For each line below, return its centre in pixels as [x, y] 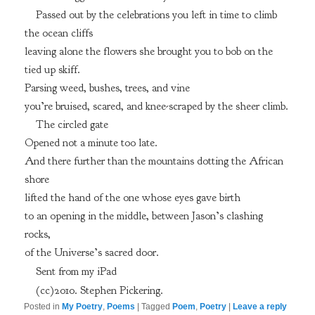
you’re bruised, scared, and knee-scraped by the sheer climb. [156, 106]
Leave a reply [260, 306]
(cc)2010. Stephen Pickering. [99, 290]
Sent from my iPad [76, 272]
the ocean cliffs [58, 33]
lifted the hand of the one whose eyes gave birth [132, 198]
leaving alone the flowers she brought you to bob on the [148, 51]
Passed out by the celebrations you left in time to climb [156, 14]
